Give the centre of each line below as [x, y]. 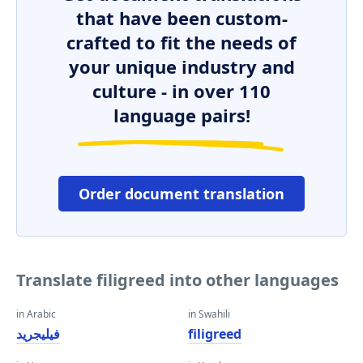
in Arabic [36, 314]
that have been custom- [181, 18]
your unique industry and [181, 66]
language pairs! [181, 115]
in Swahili [209, 314]
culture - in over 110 [181, 91]
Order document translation [181, 194]
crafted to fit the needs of [181, 42]
